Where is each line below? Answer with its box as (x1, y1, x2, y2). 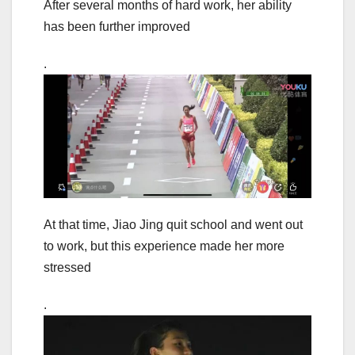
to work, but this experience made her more (44, 239, 284, 253)
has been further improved (44, 19, 190, 33)
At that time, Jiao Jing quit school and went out (44, 217, 303, 231)
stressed (44, 260, 91, 274)
